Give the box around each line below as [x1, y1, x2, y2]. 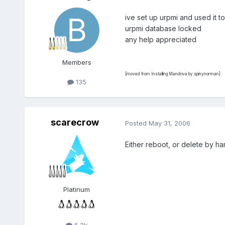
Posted [125, 119, 149, 127]
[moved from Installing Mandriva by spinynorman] [125, 71, 220, 77]
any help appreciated [125, 35, 196, 44]
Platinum [63, 185, 90, 194]
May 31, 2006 [148, 119, 190, 127]
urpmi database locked [125, 24, 201, 33]
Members [62, 58, 91, 67]
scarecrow [50, 117, 99, 128]
